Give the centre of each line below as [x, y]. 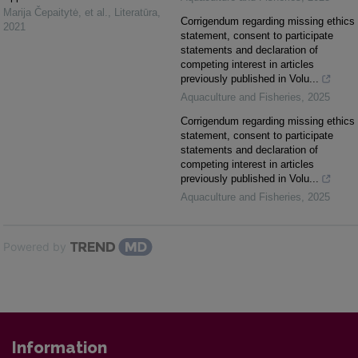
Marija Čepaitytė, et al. [56, 13]
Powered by [35, 247]
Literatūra [136, 13]
